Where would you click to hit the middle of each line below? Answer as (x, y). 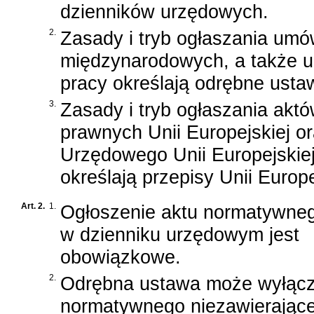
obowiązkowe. (121, 257)
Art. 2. (33, 206)
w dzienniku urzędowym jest (180, 234)
